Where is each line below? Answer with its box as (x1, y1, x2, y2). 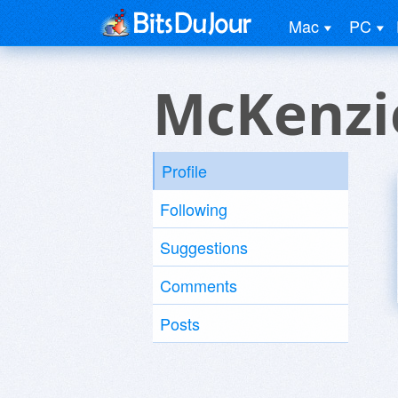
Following (160, 197, 227, 220)
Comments (160, 274, 237, 297)
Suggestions (160, 235, 248, 259)
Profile (162, 159, 207, 182)
